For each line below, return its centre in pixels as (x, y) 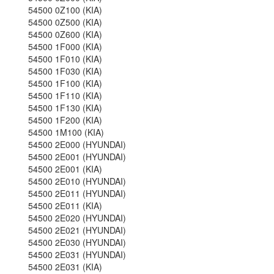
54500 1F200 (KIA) (65, 120)
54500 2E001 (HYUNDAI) (77, 157)
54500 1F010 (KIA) (65, 59)
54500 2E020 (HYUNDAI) (77, 218)
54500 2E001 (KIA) (65, 169)
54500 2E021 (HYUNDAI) (77, 230)
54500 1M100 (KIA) (66, 132)
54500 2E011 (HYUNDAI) (77, 193)
